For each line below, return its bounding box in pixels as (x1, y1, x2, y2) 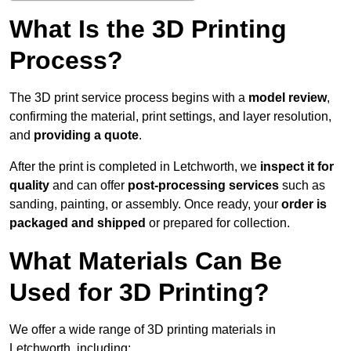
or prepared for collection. (146, 216, 290, 230)
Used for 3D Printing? (9, 278, 270, 307)
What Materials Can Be (9, 247, 282, 276)
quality (9, 179, 49, 193)
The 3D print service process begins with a (9, 91, 248, 105)
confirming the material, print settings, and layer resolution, (9, 110, 331, 124)
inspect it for (260, 160, 334, 174)
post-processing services (128, 179, 279, 193)
